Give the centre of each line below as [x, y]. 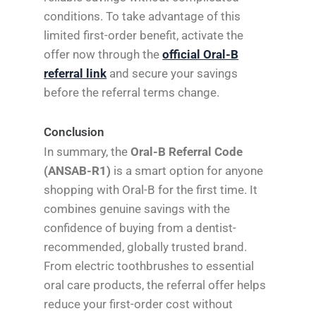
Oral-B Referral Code [187, 151]
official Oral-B [201, 54]
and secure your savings [172, 73]
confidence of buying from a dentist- [140, 227]
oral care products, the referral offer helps [155, 285]
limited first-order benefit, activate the [144, 35]
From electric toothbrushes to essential [149, 266]
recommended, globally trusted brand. [146, 247]
